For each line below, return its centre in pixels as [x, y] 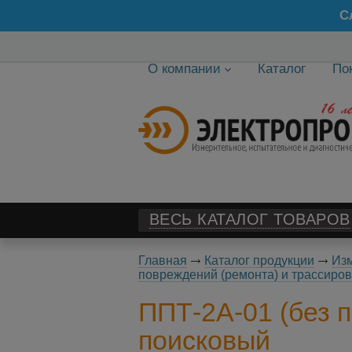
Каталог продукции [259, 260]
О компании [184, 69]
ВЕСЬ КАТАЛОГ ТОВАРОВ [249, 219]
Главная [162, 260]
